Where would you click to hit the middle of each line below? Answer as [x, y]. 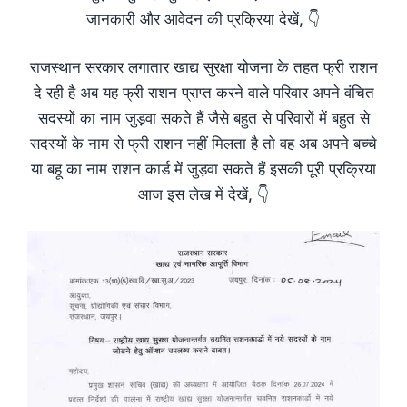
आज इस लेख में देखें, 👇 [203, 195]
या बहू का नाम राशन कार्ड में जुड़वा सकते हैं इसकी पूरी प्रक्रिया [203, 169]
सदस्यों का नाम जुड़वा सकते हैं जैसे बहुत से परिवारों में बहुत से [203, 119]
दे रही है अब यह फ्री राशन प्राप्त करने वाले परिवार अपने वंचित [203, 93]
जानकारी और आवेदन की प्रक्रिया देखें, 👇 [203, 19]
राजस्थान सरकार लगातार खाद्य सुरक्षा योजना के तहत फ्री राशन [203, 68]
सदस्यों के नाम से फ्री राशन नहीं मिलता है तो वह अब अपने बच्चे [203, 144]
